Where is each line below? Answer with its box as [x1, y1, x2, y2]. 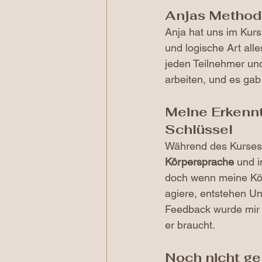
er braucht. [165, 219, 215, 231]
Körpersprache [165, 156, 234, 168]
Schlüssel [165, 121, 233, 137]
